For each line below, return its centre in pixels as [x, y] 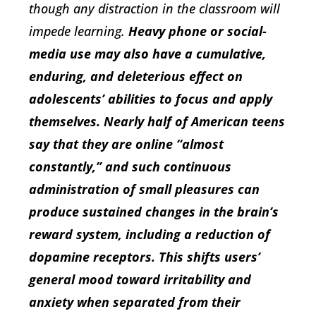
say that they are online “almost [126, 144]
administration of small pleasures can [144, 189]
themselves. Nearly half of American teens [157, 121]
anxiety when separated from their [135, 302]
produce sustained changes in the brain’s [154, 211]
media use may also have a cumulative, [147, 53]
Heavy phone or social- [197, 31]
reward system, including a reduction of [150, 234]
